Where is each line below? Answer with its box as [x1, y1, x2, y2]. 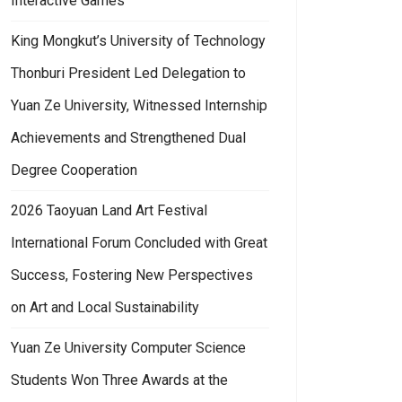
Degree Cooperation [11, 161, 137, 179]
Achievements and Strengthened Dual [11, 128, 246, 146]
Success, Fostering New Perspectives [11, 266, 253, 284]
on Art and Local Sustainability [11, 298, 199, 316]
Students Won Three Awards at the [11, 371, 228, 389]
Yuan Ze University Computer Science [11, 338, 246, 356]
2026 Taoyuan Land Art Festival [11, 201, 207, 219]
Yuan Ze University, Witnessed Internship [11, 96, 267, 114]
